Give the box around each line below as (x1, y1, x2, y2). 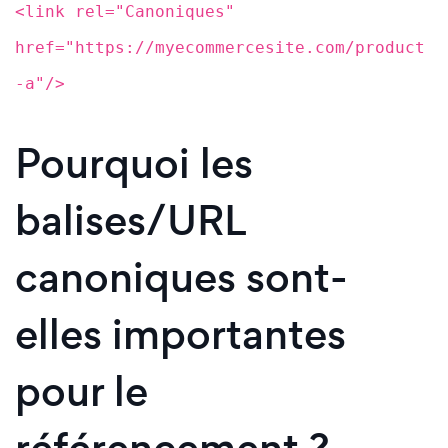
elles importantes (15, 305, 346, 363)
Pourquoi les (15, 134, 253, 192)
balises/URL (15, 191, 245, 249)
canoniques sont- (15, 248, 348, 306)
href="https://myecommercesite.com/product (15, 37, 425, 57)
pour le (15, 362, 148, 420)
